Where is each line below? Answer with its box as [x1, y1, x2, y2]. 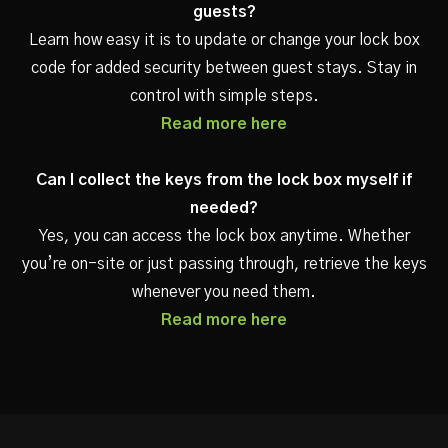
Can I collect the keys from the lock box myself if [36, 172, 412, 188]
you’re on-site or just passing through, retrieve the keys [21, 256, 427, 272]
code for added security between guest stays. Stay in [31, 60, 417, 76]
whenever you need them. [132, 284, 316, 300]
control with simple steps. [129, 88, 319, 104]
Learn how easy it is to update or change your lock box [28, 32, 420, 48]
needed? [190, 200, 258, 216]
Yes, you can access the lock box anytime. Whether [38, 228, 410, 244]
